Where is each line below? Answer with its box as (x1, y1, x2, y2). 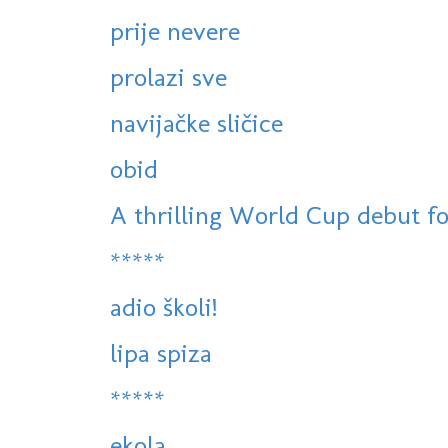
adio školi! (110, 291, 217, 324)
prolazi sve (110, 61, 227, 94)
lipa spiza (110, 337, 212, 370)
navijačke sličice (110, 107, 283, 140)
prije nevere (110, 15, 240, 48)
